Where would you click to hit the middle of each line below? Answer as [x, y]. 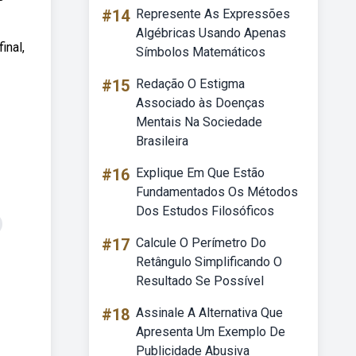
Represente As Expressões [213, 14]
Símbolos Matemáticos [201, 52]
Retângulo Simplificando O [209, 262]
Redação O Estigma [190, 84]
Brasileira [162, 141]
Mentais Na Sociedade [199, 122]
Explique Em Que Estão [200, 173]
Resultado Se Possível [200, 281]
